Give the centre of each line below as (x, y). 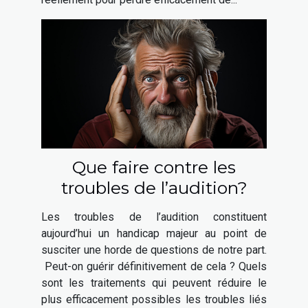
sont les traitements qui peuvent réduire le (154, 283)
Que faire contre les (154, 167)
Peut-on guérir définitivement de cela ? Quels (154, 267)
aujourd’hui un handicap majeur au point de (154, 234)
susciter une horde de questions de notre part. (154, 250)
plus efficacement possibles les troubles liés (154, 300)
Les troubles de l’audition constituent (154, 217)
